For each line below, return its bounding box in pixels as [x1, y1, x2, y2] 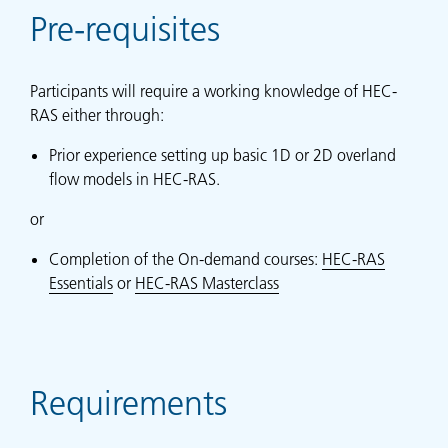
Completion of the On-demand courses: [49, 249, 323, 270]
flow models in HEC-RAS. [49, 169, 221, 190]
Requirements [30, 383, 227, 424]
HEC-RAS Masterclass [135, 273, 280, 294]
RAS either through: [30, 105, 164, 126]
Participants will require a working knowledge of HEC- [30, 81, 397, 102]
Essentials [49, 273, 114, 294]
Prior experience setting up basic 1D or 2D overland [49, 145, 397, 166]
